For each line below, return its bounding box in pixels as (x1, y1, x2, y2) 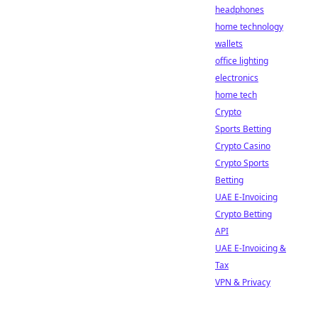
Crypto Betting (215, 208, 272, 220)
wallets (215, 38, 243, 50)
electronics (215, 72, 258, 84)
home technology (215, 21, 283, 33)
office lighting (215, 55, 268, 67)
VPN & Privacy (215, 276, 270, 288)
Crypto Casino (215, 140, 270, 152)
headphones (215, 4, 264, 16)
